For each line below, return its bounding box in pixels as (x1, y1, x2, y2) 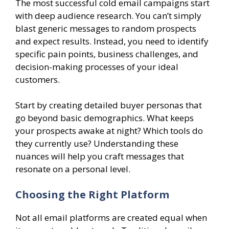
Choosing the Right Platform (15, 187, 169, 201)
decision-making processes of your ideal (15, 60, 178, 73)
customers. (15, 73, 60, 85)
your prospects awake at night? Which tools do (15, 125, 203, 137)
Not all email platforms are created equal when (15, 211, 207, 223)
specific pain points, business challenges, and (15, 48, 198, 60)
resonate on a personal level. (15, 163, 130, 175)
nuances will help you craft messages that (15, 150, 184, 163)
